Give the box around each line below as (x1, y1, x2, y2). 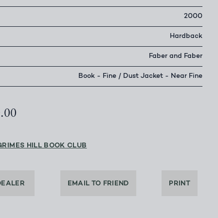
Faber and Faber (149, 53, 202, 60)
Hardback (170, 33, 202, 40)
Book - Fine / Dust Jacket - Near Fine (78, 73, 202, 80)
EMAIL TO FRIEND (67, 180, 129, 188)
